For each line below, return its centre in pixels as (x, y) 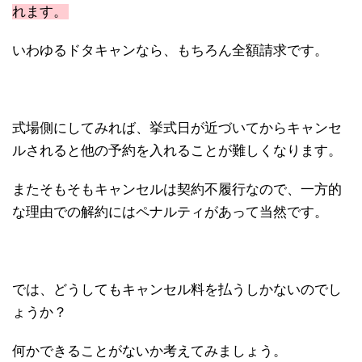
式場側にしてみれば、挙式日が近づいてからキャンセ (177, 128)
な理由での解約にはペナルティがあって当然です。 (170, 213)
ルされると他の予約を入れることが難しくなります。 (177, 151)
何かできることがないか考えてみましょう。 (149, 351)
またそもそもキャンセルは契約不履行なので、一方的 (177, 190)
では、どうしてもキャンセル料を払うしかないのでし (177, 290)
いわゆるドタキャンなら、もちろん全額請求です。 (170, 51)
